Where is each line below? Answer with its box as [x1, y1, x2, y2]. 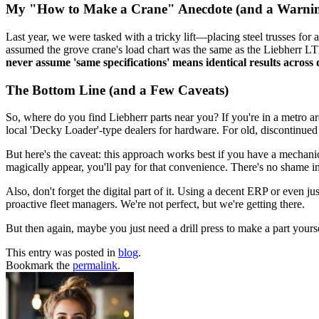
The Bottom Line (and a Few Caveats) [6, 82, 229, 98]
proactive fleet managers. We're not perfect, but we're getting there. [6, 198, 305, 211]
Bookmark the [6, 259, 73, 272]
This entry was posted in [6, 246, 118, 259]
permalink [73, 259, 117, 272]
